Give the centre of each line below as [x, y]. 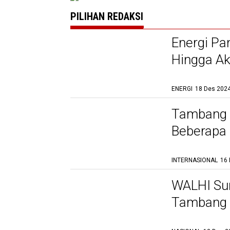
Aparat [190, 219]
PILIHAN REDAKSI [107, 16]
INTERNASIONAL [195, 160]
